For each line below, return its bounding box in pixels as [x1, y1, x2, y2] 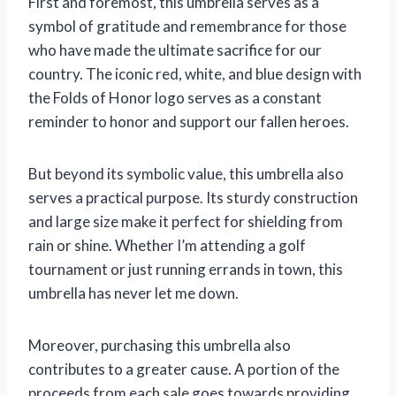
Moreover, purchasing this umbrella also [28, 335, 291, 354]
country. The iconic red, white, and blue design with [28, 64, 362, 83]
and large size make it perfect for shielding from [28, 211, 343, 231]
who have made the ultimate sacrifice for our [28, 40, 322, 59]
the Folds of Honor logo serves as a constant [28, 88, 322, 107]
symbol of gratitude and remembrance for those [28, 16, 346, 35]
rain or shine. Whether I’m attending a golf [28, 235, 306, 255]
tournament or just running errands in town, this [28, 259, 343, 278]
